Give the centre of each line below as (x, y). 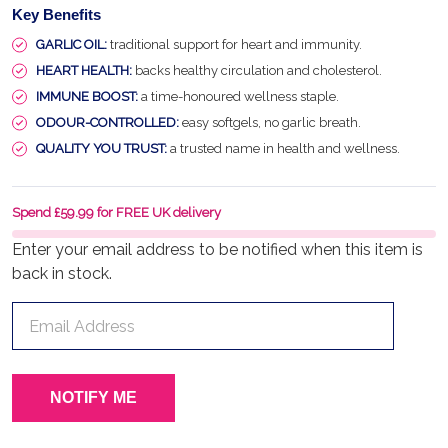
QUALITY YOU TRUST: (101, 148)
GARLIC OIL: (71, 44)
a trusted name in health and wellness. (283, 148)
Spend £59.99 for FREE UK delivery (116, 212)
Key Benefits (56, 14)
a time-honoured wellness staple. (238, 96)
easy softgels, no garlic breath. (270, 122)
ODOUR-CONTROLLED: (107, 122)
